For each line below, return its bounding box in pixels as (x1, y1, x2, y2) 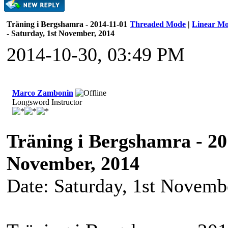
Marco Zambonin (12, 89, 73, 97)
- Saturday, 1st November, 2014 (7, 29, 115, 38)
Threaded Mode (130, 20, 186, 28)
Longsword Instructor (12, 98, 82, 106)
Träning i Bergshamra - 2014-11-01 (7, 20, 127, 28)
